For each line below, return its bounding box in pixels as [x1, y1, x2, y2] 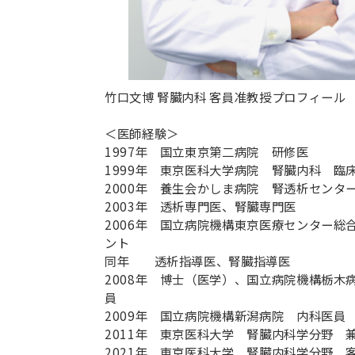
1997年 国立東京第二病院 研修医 [105, 143, 309, 161]
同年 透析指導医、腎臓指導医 [105, 252, 291, 270]
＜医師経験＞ [105, 124, 179, 143]
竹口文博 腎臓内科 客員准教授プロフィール [105, 88, 346, 106]
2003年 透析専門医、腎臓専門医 [105, 197, 296, 216]
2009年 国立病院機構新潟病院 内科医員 [105, 307, 346, 325]
